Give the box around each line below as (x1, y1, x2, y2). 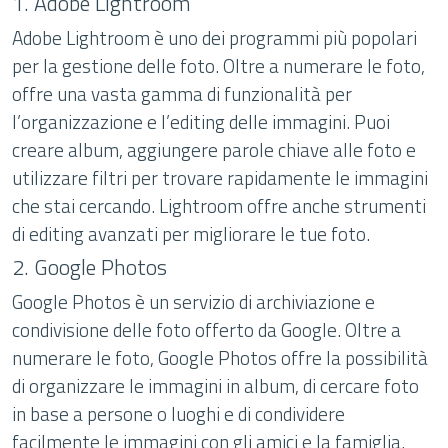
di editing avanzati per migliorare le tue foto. (12, 219, 370, 248)
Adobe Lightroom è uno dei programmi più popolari (12, 23, 417, 52)
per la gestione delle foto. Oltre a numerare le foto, (12, 51, 425, 80)
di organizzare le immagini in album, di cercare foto (12, 371, 419, 400)
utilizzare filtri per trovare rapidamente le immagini (12, 163, 428, 192)
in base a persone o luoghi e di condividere (12, 399, 345, 428)
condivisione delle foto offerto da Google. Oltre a (12, 315, 401, 344)
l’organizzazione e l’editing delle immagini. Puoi (12, 107, 390, 136)
